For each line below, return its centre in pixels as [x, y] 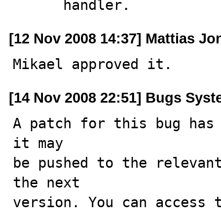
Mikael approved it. [92, 64]
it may [38, 143]
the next [46, 183]
